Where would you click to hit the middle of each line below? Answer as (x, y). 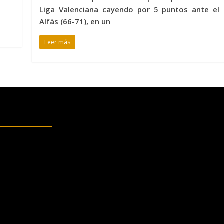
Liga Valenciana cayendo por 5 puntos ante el (129, 9)
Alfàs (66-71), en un (75, 21)
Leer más (58, 42)
